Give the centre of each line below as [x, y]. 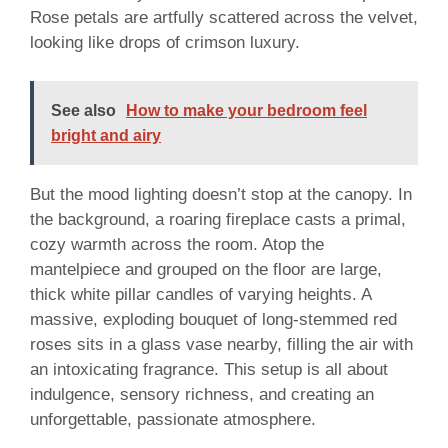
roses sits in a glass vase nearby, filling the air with [221, 344]
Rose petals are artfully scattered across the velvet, [224, 18]
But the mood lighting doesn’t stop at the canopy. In [221, 194]
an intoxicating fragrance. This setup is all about [209, 369]
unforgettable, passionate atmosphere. [173, 419]
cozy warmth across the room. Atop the [177, 244]
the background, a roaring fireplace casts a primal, [218, 219]
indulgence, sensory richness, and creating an [202, 394]
